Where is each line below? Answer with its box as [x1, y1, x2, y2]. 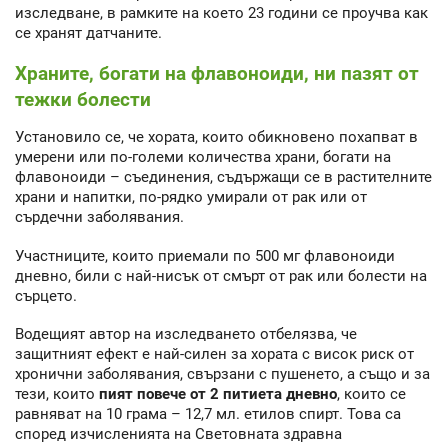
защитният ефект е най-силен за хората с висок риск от [15, 345, 414, 364]
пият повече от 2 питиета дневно [99, 385, 337, 404]
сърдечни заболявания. [15, 208, 184, 227]
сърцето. [15, 286, 77, 305]
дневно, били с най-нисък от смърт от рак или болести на [15, 266, 427, 285]
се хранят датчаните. [15, 23, 162, 42]
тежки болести [15, 88, 151, 112]
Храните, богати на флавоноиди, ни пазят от [15, 62, 419, 86]
